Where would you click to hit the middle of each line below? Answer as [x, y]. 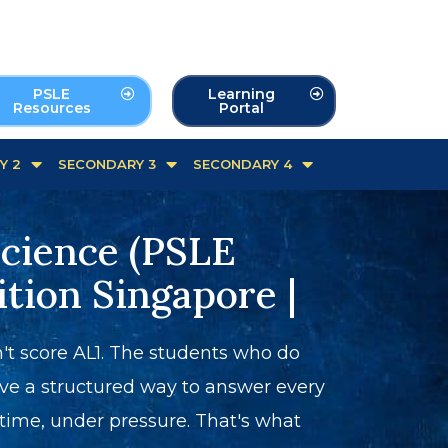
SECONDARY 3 [107, 164]
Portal [242, 107]
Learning [242, 93]
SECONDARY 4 [242, 164]
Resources [51, 107]
